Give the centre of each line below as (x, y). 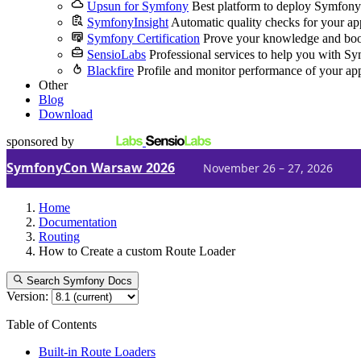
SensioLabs (116, 54)
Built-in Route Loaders (97, 352)
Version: (27, 297)
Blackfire (110, 71)
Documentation (78, 222)
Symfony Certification (143, 38)
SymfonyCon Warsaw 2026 (91, 168)
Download (66, 114)
